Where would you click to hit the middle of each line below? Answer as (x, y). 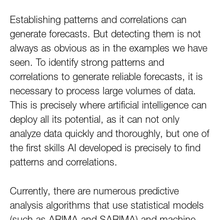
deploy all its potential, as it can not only (95, 119)
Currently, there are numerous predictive (94, 191)
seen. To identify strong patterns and (87, 62)
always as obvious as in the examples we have (109, 48)
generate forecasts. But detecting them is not (105, 34)
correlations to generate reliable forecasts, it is (106, 77)
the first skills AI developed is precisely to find (105, 148)
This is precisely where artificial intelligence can (108, 105)
